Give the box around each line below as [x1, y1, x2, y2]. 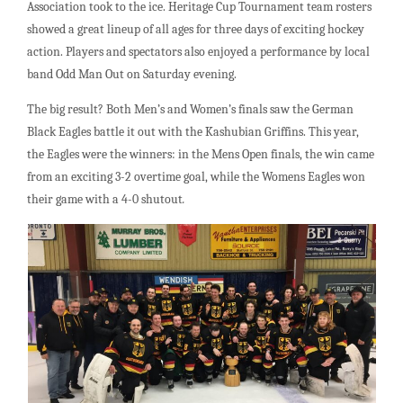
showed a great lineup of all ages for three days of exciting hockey [27, 21, 365, 37]
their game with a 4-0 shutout [27, 192, 184, 208]
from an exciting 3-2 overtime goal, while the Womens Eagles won [27, 169, 366, 185]
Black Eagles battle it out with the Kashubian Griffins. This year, [27, 124, 360, 140]
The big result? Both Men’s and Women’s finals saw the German [27, 102, 354, 118]
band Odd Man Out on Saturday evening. [27, 66, 237, 82]
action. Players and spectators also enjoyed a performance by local [27, 43, 371, 59]
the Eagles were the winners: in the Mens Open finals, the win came [27, 147, 375, 163]
